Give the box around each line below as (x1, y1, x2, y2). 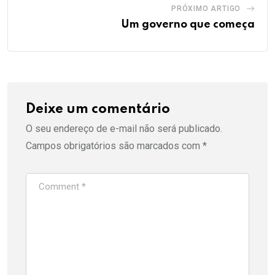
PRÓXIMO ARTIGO (171, 4, 241, 14)
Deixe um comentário (26, 103, 170, 117)
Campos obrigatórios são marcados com (26, 140, 203, 152)
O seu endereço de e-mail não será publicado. (26, 123, 222, 135)
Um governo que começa (121, 19, 255, 31)
